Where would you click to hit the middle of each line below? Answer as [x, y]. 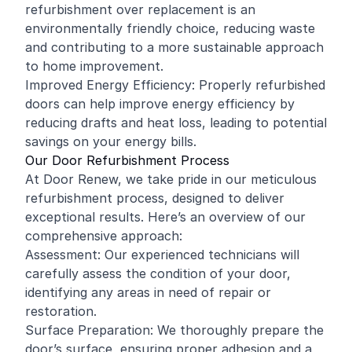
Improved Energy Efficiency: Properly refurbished [175, 85]
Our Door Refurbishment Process [127, 160]
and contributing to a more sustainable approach [174, 47]
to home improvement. [94, 66]
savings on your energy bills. [111, 141]
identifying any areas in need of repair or [148, 292]
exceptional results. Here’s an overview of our [165, 217]
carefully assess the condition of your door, [158, 273]
